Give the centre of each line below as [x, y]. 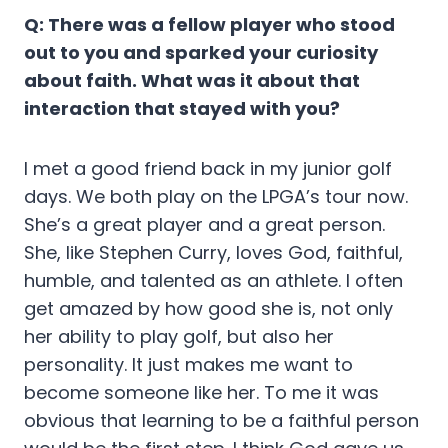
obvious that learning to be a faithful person [221, 421]
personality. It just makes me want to [188, 365]
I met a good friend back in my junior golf [208, 169]
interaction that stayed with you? [182, 109]
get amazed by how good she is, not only [208, 309]
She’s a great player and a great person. [204, 225]
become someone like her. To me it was [201, 393]
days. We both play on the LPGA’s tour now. [216, 197]
